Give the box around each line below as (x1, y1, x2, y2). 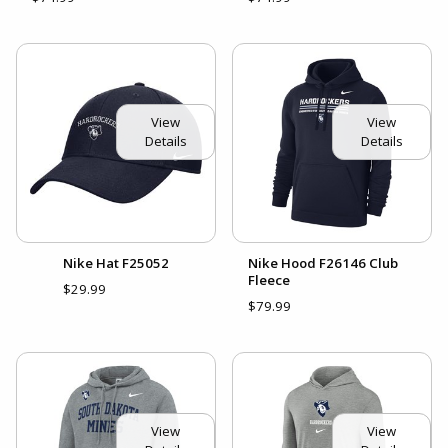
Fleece (248, 271, 290, 290)
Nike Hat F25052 (63, 254, 169, 273)
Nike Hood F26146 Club (248, 254, 398, 273)
